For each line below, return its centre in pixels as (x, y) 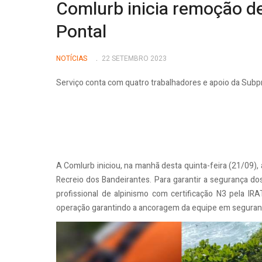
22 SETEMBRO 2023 (134, 59)
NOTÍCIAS (72, 59)
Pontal (81, 32)
